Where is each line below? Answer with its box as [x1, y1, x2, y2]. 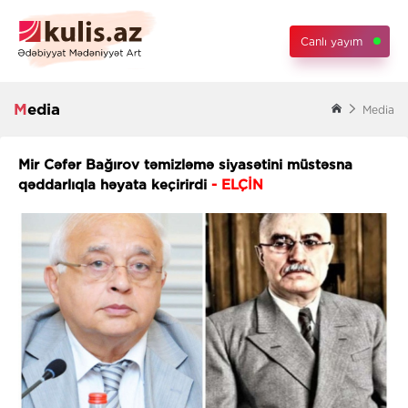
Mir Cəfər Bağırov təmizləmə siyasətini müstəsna [18, 157, 352, 173]
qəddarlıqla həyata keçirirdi [18, 177, 211, 193]
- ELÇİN [211, 177, 263, 193]
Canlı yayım [301, 34, 362, 48]
